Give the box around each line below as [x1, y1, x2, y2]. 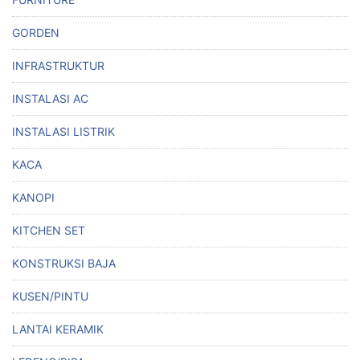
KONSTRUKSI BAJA [12, 256, 116, 271]
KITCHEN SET [12, 223, 85, 238]
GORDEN [12, 26, 59, 40]
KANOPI [12, 190, 55, 205]
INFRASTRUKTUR [12, 59, 104, 73]
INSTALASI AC [12, 92, 88, 106]
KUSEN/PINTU [12, 289, 88, 304]
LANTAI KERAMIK [12, 322, 104, 337]
